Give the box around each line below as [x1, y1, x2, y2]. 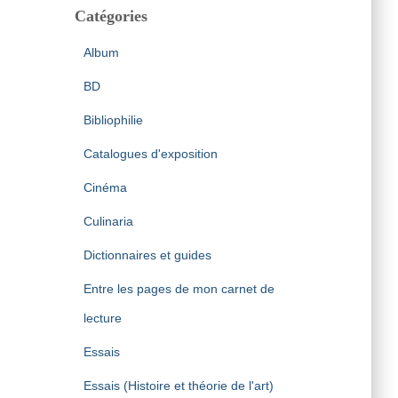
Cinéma [83, 180, 127, 195]
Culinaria [83, 214, 133, 228]
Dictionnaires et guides [83, 248, 211, 262]
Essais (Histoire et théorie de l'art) [83, 378, 274, 393]
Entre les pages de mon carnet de [83, 282, 275, 296]
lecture [83, 311, 122, 325]
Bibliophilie [83, 113, 143, 127]
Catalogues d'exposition [83, 147, 218, 161]
